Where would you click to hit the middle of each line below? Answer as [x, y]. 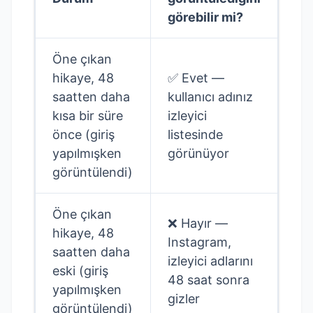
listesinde [195, 134]
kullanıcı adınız [210, 97]
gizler [184, 299]
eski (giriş [80, 271]
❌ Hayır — [198, 223]
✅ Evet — [196, 78]
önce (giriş [83, 134]
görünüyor [198, 153]
